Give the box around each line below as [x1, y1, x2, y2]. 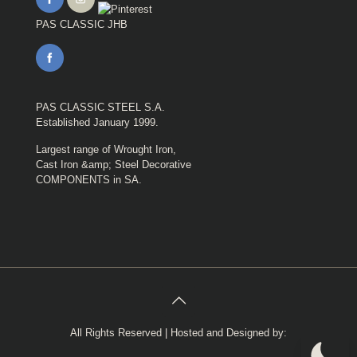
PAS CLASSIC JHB [36, 18, 127, 31]
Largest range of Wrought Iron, [36, 143, 176, 156]
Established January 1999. [36, 116, 159, 129]
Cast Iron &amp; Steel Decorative [36, 159, 191, 171]
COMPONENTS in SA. [36, 174, 142, 186]
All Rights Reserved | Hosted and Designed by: [70, 327, 287, 339]
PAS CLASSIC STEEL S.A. [36, 101, 165, 114]
